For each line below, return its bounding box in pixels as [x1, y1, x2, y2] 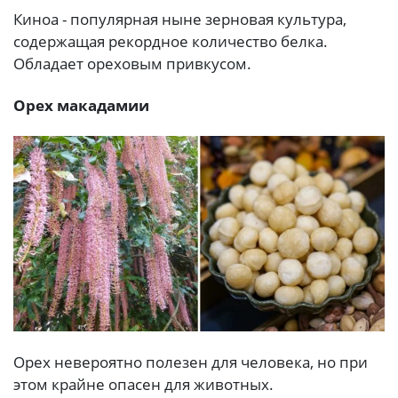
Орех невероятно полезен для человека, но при [13, 351, 368, 372]
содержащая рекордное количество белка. [13, 30, 328, 52]
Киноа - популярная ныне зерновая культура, [13, 8, 346, 29]
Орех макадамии [13, 94, 149, 115]
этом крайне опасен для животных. [13, 373, 274, 394]
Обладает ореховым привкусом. [13, 52, 251, 74]
